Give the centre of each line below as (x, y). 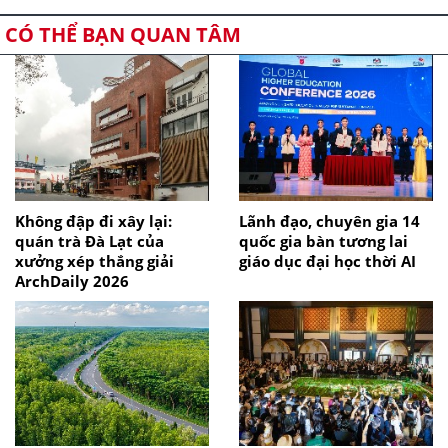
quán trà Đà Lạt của (89, 240)
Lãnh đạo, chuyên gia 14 (329, 220)
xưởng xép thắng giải (94, 260)
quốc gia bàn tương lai (323, 240)
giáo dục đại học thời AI (327, 260)
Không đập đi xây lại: (93, 220)
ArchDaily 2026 (72, 280)
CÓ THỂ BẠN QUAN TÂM (123, 35)
